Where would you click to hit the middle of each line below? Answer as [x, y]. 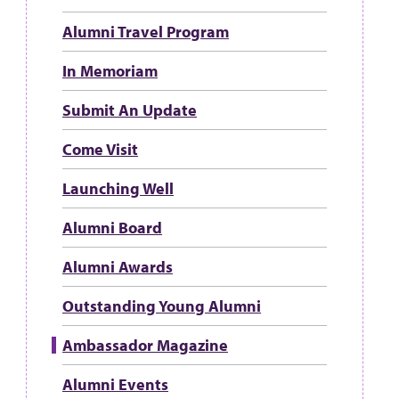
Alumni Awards [118, 267]
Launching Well [118, 188]
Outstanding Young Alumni [162, 306]
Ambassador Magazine [145, 345]
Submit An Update [130, 110]
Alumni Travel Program [146, 32]
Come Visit [100, 149]
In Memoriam [110, 71]
